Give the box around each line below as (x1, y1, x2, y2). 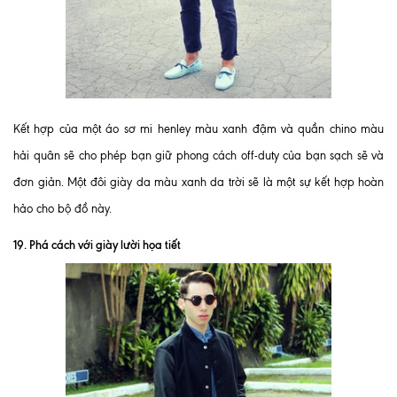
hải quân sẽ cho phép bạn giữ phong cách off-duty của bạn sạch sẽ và (13, 148, 384, 162)
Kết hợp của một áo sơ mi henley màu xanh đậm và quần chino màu (13, 121, 384, 136)
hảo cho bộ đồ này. (13, 201, 112, 215)
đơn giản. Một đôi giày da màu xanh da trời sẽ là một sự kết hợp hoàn (13, 175, 384, 189)
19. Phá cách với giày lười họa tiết (13, 237, 181, 252)
